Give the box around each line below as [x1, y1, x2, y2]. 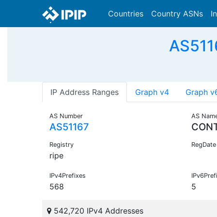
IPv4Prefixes [49, 172, 86, 180]
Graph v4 [135, 87, 169, 97]
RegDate [191, 141, 216, 149]
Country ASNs [151, 9, 203, 18]
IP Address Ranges [50, 87, 119, 97]
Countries [108, 9, 143, 18]
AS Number [49, 112, 83, 120]
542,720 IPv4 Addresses [51, 206, 143, 216]
